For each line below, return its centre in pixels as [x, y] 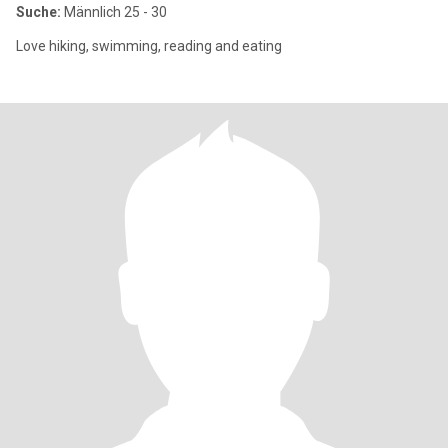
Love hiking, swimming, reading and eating [149, 46]
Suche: [38, 12]
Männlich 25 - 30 [114, 12]
